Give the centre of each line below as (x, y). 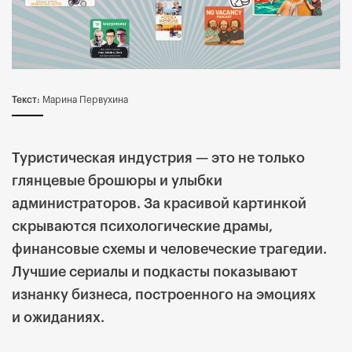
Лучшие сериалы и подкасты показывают (155, 272)
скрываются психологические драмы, (142, 227)
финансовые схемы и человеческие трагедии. (169, 249)
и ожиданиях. (58, 318)
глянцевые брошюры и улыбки (117, 181)
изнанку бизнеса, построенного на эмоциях (164, 295)
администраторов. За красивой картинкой (159, 204)
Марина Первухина (84, 100)
